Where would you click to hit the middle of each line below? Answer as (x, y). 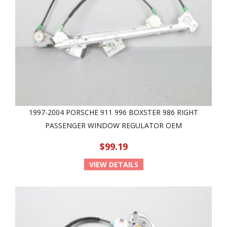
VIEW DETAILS (113, 164)
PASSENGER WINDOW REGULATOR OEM (113, 125)
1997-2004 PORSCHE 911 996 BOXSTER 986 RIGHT (113, 112)
